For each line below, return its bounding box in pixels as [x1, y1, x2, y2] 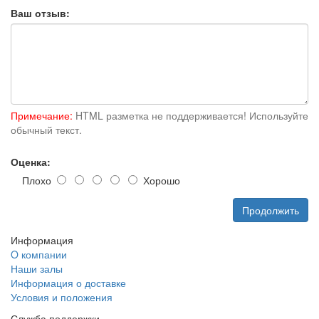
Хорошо [137, 173, 180, 187]
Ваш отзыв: [11, 6, 70, 20]
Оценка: [11, 155, 51, 169]
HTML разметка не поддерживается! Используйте [73, 108, 308, 122]
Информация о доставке [11, 276, 126, 290]
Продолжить [242, 203, 299, 217]
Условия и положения [11, 290, 113, 304]
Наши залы [11, 261, 63, 276]
